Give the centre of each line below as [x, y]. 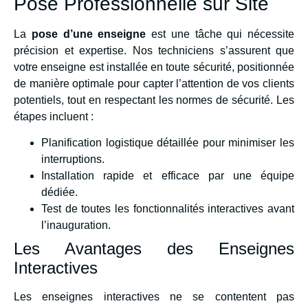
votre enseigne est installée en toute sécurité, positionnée [154, 67]
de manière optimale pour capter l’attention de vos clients [154, 83]
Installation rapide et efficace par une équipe [168, 175]
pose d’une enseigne [89, 34]
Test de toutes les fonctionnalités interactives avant [168, 208]
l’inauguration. [76, 225]
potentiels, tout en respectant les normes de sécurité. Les [154, 100]
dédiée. [59, 192]
